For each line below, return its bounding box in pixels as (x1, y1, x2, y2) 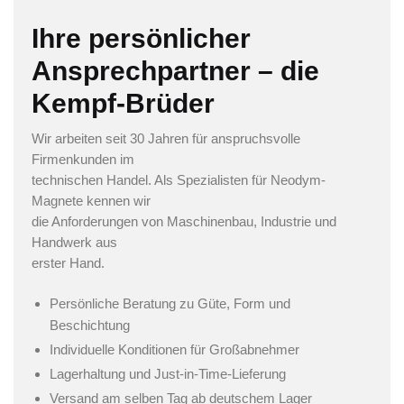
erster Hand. (32, 255, 105, 271)
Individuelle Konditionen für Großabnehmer (50, 341, 299, 357)
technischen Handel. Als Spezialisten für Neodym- (32, 172, 326, 188)
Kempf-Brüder (32, 88, 215, 119)
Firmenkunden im (32, 151, 134, 168)
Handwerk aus (32, 234, 117, 251)
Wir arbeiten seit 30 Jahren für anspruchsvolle (32, 131, 300, 147)
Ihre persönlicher (32, 23, 251, 54)
